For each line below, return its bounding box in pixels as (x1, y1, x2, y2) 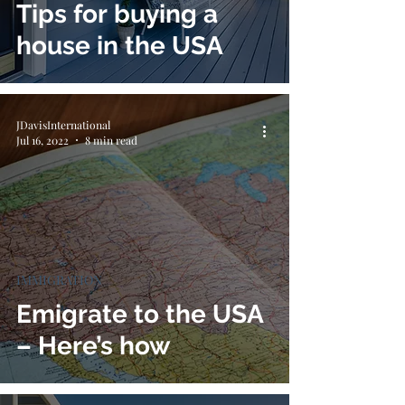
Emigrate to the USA (16, 299, 264, 330)
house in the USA (16, 31, 223, 61)
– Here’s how (16, 331, 171, 362)
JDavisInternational (16, 117, 110, 132)
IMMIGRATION (16, 271, 102, 289)
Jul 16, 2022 (16, 133, 69, 148)
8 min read (85, 133, 137, 148)
